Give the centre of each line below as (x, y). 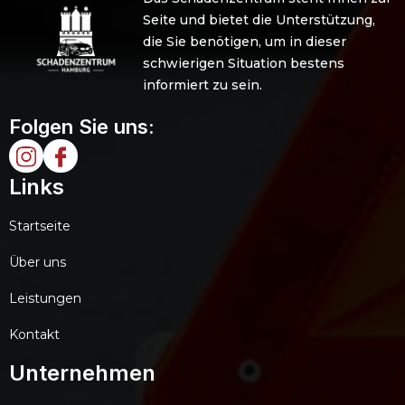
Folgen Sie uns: (82, 126)
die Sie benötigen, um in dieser (244, 41)
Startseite (40, 226)
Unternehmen (82, 373)
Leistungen (45, 299)
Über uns (38, 263)
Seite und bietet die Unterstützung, (259, 19)
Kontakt (34, 335)
